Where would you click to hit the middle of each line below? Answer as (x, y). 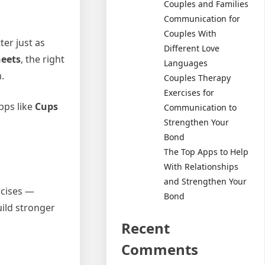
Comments (160, 249)
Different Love (192, 48)
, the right (43, 59)
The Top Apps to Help (206, 151)
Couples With (190, 33)
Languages (186, 63)
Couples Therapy (198, 77)
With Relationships (201, 166)
